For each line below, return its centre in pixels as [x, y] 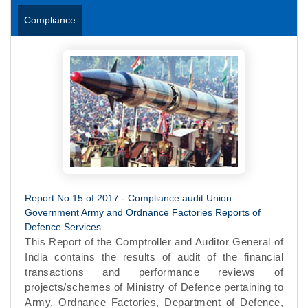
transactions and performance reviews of [154, 272]
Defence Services [63, 227]
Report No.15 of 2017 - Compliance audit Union [128, 198]
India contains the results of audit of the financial [154, 256]
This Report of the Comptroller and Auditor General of [154, 241]
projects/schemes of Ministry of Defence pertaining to [154, 287]
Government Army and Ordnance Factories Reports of [143, 212]
